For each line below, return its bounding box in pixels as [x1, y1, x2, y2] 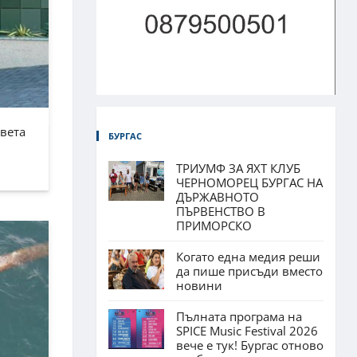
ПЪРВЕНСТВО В [176, 202, 265, 219]
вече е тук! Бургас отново [176, 336, 324, 353]
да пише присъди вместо [176, 262, 323, 279]
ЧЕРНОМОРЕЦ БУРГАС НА [176, 174, 323, 190]
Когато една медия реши [176, 248, 320, 265]
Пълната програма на [176, 308, 302, 324]
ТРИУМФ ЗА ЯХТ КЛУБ [176, 159, 300, 176]
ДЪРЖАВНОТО [176, 188, 259, 205]
